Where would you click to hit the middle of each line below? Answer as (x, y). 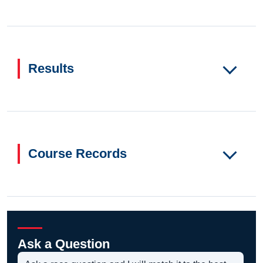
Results (51, 69)
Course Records (77, 154)
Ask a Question (64, 244)
